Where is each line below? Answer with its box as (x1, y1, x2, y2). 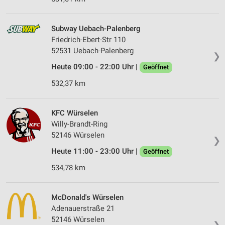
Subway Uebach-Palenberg (51, 24, 141, 34)
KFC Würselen (51, 108, 98, 118)
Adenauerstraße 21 (51, 204, 115, 213)
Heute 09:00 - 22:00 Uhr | (51, 62, 140, 72)
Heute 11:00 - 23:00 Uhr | (51, 147, 140, 156)
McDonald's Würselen (51, 193, 124, 202)
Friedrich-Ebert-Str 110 (51, 35, 126, 45)
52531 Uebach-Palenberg (51, 46, 134, 56)
